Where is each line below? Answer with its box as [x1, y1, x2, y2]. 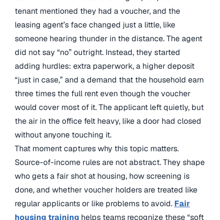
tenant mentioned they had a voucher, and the [15, 6, 180, 16]
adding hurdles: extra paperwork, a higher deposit [15, 61, 194, 71]
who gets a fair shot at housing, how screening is [15, 171, 190, 181]
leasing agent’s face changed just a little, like [15, 20, 175, 30]
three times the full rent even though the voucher [15, 88, 191, 99]
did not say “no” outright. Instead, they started [15, 47, 180, 57]
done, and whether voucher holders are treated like [15, 185, 197, 195]
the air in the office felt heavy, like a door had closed [15, 116, 201, 126]
